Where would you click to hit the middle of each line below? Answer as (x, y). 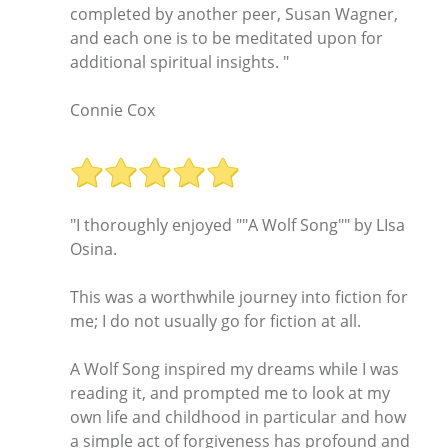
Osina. (93, 249)
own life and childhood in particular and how (238, 417)
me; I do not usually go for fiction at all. (215, 321)
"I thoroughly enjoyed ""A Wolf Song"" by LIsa (237, 225)
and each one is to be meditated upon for (226, 37)
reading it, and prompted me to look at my (230, 393)
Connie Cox (112, 109)
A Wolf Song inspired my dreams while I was (234, 369)
